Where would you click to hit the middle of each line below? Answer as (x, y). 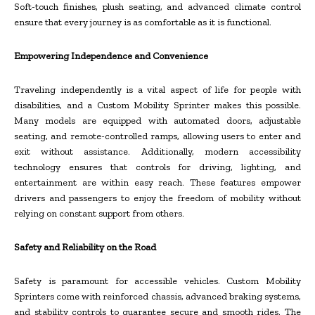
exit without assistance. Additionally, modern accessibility (157, 152)
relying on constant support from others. (99, 214)
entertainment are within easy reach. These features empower (157, 183)
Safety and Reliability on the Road (85, 247)
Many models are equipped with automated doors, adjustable (157, 121)
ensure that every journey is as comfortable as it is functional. (143, 22)
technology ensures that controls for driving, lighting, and (157, 167)
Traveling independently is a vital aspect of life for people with (157, 90)
